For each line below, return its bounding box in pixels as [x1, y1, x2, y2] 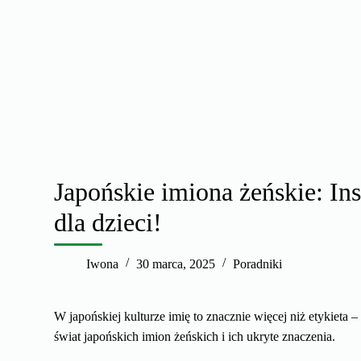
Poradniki [233, 256, 283, 271]
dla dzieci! [54, 207, 163, 237]
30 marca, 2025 [136, 256, 216, 271]
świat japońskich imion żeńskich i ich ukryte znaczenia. [54, 329, 336, 343]
